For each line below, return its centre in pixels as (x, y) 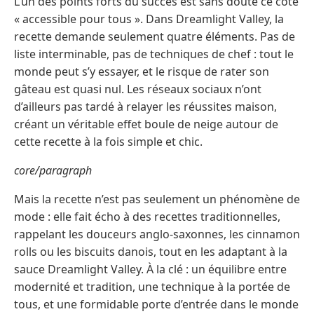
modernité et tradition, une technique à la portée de (152, 287)
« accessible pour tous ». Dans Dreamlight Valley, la (149, 19)
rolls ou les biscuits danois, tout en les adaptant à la (151, 252)
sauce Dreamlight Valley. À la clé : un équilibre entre (150, 269)
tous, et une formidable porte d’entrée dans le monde (156, 305)
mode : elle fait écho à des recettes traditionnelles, (147, 217)
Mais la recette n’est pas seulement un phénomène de (157, 199)
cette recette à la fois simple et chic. (108, 142)
